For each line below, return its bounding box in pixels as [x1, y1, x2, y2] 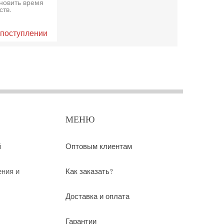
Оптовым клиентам [65, 141, 132, 151]
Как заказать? [65, 166, 113, 176]
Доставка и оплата [65, 191, 129, 201]
